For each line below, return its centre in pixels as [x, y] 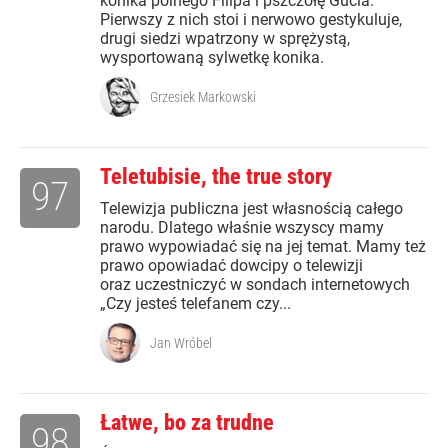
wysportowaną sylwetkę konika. [212, 57]
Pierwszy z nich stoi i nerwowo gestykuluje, [251, 19]
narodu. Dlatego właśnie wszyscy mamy [242, 227]
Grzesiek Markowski [203, 97]
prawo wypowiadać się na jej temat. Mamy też [263, 246]
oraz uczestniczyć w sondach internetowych [255, 284]
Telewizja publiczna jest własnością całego [251, 208]
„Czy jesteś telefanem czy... [195, 303]
